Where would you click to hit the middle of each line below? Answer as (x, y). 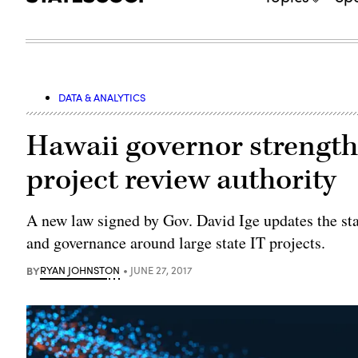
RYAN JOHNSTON (80, 270)
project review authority (182, 179)
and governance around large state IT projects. (176, 242)
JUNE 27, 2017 (162, 270)
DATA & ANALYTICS (102, 97)
